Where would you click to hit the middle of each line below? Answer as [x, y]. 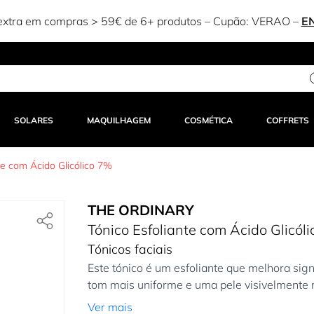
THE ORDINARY [141, 210]
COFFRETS [288, 121]
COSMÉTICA [209, 121]
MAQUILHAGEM [118, 121]
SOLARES [33, 121]
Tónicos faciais [130, 250]
